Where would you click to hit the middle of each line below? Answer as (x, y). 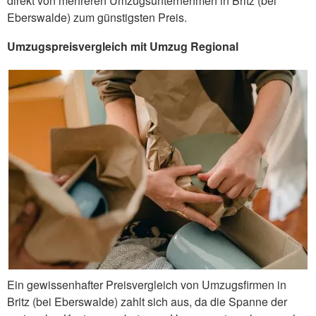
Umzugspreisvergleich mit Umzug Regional (123, 46)
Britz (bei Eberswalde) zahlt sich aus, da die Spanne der (147, 301)
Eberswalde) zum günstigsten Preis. (97, 17)
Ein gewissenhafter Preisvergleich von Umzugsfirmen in (147, 284)
